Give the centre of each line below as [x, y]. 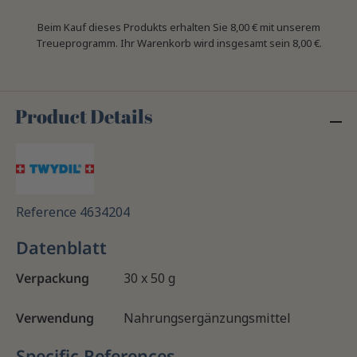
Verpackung [53, 278]
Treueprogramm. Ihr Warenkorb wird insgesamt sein [164, 43]
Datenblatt [61, 247]
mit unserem [288, 27]
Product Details [84, 117]
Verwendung [55, 318]
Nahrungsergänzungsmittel [207, 318]
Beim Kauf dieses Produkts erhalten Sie [133, 27]
